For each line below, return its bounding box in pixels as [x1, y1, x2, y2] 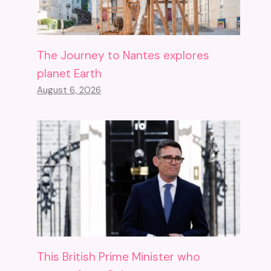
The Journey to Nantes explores [37, 47, 210, 63]
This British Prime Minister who [37, 249, 201, 264]
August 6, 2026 [37, 83, 102, 96]
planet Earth [37, 65, 102, 81]
